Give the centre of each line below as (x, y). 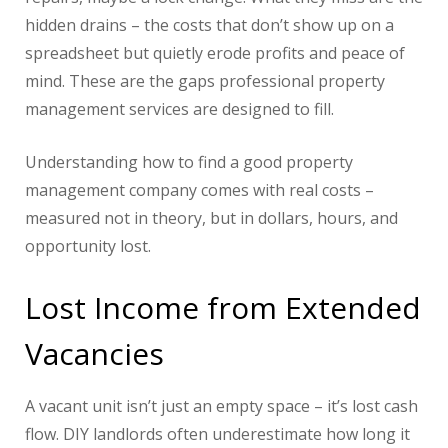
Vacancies (94, 354)
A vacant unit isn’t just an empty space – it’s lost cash (221, 406)
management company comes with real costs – (199, 190)
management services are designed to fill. (179, 109)
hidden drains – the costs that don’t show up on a (209, 25)
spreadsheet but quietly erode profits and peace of (215, 53)
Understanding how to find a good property (189, 162)
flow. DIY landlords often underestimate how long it (217, 434)
